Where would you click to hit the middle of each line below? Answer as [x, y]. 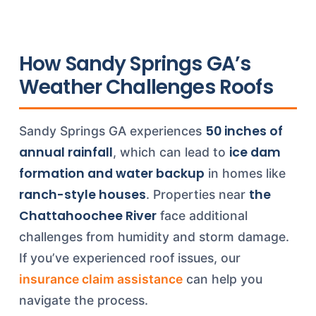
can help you [222, 279]
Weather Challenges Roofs [146, 87]
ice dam [255, 152]
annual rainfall [66, 152]
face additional [202, 215]
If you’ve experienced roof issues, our [129, 258]
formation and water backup [111, 174]
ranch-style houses [82, 195]
